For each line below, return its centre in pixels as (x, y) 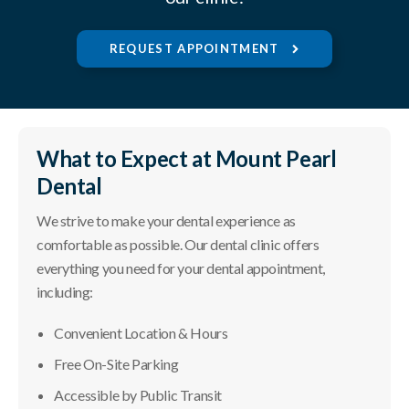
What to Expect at (126, 159)
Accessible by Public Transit (138, 395)
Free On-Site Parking (116, 364)
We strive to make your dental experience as (166, 221)
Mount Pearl (276, 159)
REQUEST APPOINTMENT (196, 49)
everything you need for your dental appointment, (181, 268)
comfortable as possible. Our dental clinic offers (178, 245)
